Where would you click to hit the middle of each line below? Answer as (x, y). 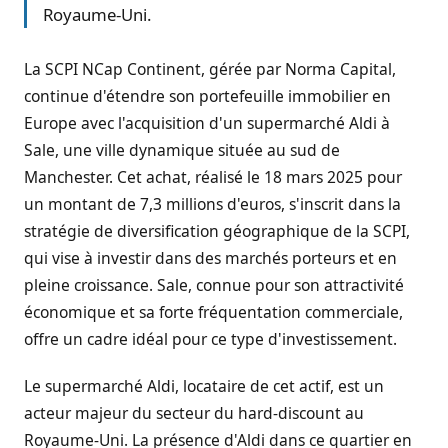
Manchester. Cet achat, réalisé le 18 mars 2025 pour (213, 176)
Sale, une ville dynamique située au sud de (182, 149)
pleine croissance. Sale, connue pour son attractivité (214, 284)
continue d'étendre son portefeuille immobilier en (207, 95)
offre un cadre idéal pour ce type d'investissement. (210, 338)
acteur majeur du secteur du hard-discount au (194, 412)
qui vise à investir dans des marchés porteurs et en (210, 257)
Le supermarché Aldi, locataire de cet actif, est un (204, 385)
